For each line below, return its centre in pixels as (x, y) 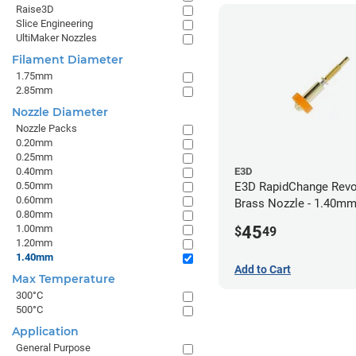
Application (45, 331)
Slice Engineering (54, 23)
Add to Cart (263, 269)
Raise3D (35, 9)
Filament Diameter (68, 60)
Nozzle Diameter (60, 112)
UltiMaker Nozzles (56, 38)
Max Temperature (64, 279)
